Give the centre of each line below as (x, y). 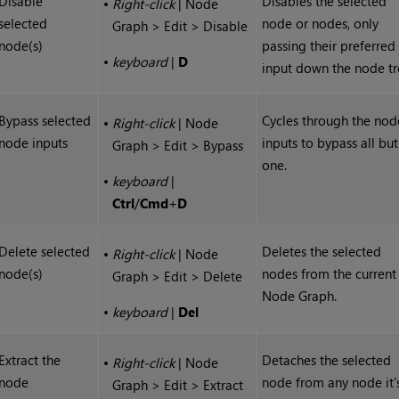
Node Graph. (300, 296)
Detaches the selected (327, 360)
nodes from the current (330, 274)
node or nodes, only (321, 24)
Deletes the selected (322, 252)
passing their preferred (329, 46)
